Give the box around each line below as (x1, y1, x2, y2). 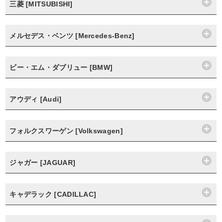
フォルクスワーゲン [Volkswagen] (9, 127, 123, 135)
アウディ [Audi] (9, 95, 62, 103)
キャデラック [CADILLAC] (9, 190, 97, 198)
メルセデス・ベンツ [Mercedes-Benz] (9, 32, 135, 40)
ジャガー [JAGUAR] (9, 159, 76, 166)
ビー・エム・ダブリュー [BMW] (9, 63, 113, 71)
